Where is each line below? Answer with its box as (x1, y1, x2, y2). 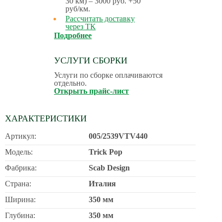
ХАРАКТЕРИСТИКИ (5, 113, 87, 123)
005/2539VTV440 (89, 131, 148, 140)
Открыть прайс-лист (54, 86, 129, 95)
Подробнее (54, 31, 92, 40)
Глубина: (5, 211, 35, 220)
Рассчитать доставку (65, 14, 135, 23)
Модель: (5, 147, 33, 156)
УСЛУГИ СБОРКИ (54, 55, 127, 65)
